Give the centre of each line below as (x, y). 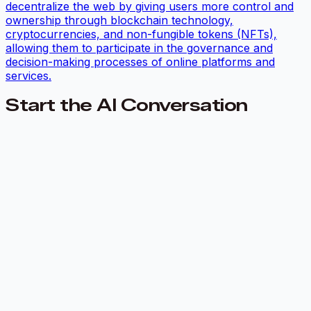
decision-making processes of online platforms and (140, 62)
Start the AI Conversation (127, 106)
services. (28, 76)
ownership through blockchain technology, (119, 20)
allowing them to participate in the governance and (139, 48)
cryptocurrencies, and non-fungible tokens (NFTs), (141, 34)
